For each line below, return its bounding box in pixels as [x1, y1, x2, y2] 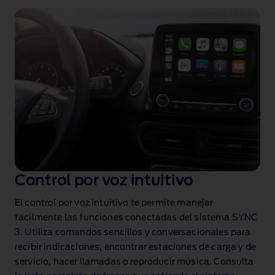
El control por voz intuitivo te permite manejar [15, 199, 214, 208]
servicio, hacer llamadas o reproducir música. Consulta [15, 258, 254, 267]
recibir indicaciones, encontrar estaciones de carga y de [15, 243, 256, 252]
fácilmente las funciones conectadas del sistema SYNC [15, 214, 258, 223]
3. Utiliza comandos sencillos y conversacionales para [15, 228, 251, 238]
